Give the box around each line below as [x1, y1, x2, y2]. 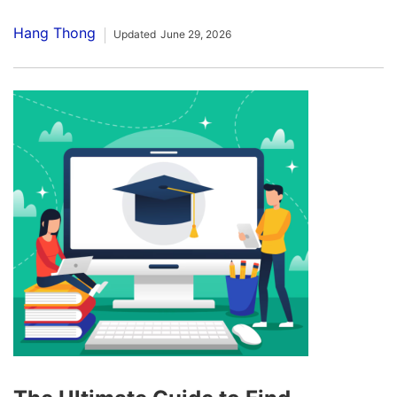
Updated [113, 27, 156, 42]
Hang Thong [13, 24, 96, 43]
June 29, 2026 [160, 27, 231, 42]
